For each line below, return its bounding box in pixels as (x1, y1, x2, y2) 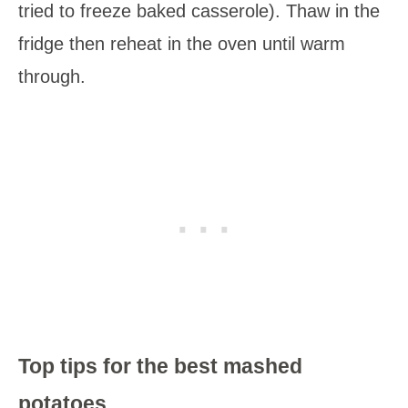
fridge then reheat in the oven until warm (18, 34, 345, 55)
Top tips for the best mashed (18, 354, 302, 379)
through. (18, 66, 86, 87)
